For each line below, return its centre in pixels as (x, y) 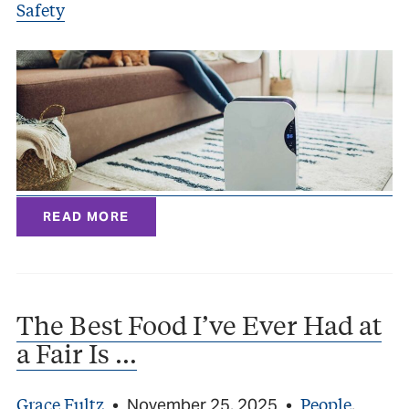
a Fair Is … (77, 353)
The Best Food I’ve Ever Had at (199, 325)
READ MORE (86, 217)
